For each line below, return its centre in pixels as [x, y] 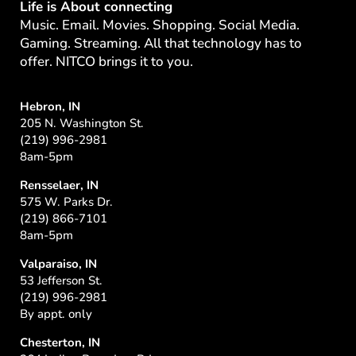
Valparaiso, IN [58, 263]
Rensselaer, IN [59, 185]
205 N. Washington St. [82, 123]
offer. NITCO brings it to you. [106, 61]
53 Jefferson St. [61, 280]
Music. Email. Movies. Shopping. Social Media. [160, 25]
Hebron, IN [50, 106]
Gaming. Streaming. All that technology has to [161, 43]
